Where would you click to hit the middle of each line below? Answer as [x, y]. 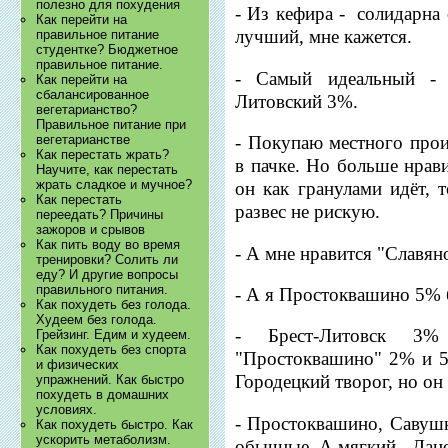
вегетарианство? [87, 110]
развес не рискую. [308, 212]
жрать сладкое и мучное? [114, 185]
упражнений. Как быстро [110, 380]
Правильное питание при [111, 125]
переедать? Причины [100, 215]
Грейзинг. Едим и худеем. [114, 335]
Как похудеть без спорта [111, 350]
